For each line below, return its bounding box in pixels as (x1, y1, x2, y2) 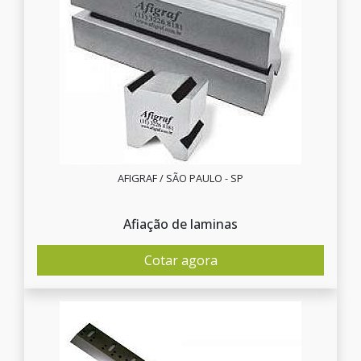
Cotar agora (143, 251, 218, 269)
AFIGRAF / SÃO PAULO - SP (118, 171, 243, 185)
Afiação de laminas (123, 215, 238, 233)
